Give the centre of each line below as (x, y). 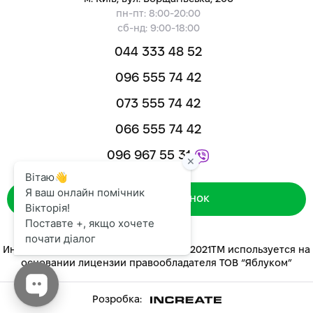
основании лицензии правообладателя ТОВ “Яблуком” (156, 264)
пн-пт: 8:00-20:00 (158, 14)
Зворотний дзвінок (156, 199)
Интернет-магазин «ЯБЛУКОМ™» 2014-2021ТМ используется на (156, 250)
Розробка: (118, 300)
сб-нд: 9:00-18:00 (158, 29)
